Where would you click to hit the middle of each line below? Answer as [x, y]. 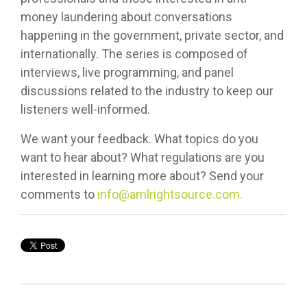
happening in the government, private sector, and [152, 36]
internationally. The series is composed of [134, 54]
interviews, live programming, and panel [127, 73]
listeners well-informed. [85, 110]
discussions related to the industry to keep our [147, 91]
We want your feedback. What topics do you [139, 139]
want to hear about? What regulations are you [143, 158]
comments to [59, 195]
